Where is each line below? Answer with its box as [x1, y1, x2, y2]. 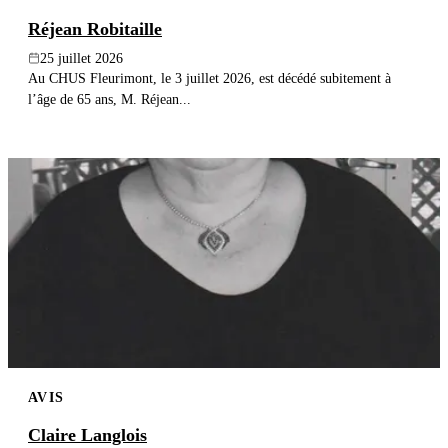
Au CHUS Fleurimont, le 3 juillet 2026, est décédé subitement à [28, 69, 391, 86]
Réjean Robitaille [28, 18, 162, 39]
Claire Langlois [28, 425, 147, 446]
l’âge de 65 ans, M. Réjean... [28, 90, 191, 107]
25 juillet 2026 [40, 50, 123, 66]
